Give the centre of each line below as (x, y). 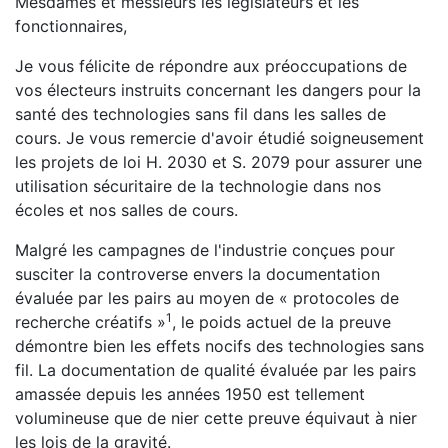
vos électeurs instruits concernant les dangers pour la (218, 90)
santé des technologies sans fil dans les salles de (200, 114)
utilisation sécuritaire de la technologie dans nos (198, 186)
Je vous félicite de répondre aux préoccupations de (211, 66)
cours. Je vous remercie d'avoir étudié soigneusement (219, 138)
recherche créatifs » (90, 322)
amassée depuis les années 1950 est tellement (190, 394)
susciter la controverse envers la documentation (197, 274)
